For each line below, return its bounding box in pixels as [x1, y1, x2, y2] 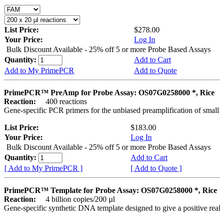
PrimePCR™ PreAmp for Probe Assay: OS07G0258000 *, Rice [4, 88, 215, 97]
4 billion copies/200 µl [38, 194, 115, 203]
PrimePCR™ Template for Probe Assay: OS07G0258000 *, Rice [4, 186, 217, 194]
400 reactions [38, 97, 87, 106]
